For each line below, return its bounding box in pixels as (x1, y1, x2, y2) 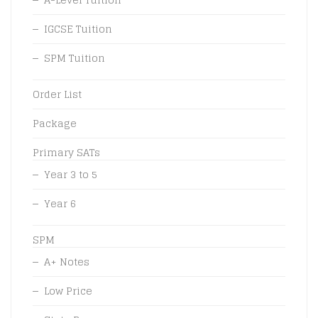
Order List (33, 84, 82, 103)
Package (33, 114, 77, 132)
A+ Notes (44, 252, 89, 270)
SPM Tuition (44, 48, 105, 67)
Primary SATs (33, 143, 100, 161)
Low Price (44, 281, 92, 300)
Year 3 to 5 (44, 165, 97, 183)
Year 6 (44, 194, 76, 212)
